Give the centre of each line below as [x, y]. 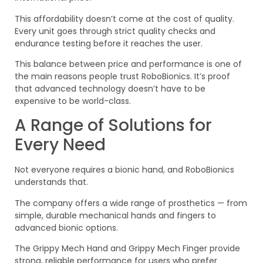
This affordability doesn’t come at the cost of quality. [124, 18]
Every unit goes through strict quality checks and [115, 31]
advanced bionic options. [66, 227]
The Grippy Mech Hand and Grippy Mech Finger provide [127, 249]
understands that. [51, 182]
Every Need [60, 145]
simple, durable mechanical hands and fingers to [115, 215]
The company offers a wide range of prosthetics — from [131, 203]
